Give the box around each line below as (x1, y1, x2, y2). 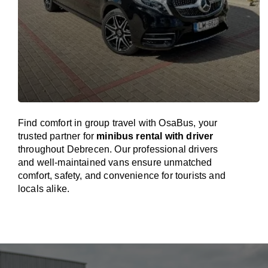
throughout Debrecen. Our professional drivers (18, 144, 218, 154)
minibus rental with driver (96, 131, 214, 141)
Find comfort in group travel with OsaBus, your (18, 118, 218, 128)
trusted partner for (18, 131, 97, 141)
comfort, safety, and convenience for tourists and (18, 170, 226, 181)
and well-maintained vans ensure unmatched (18, 157, 212, 167)
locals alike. (18, 184, 70, 194)
